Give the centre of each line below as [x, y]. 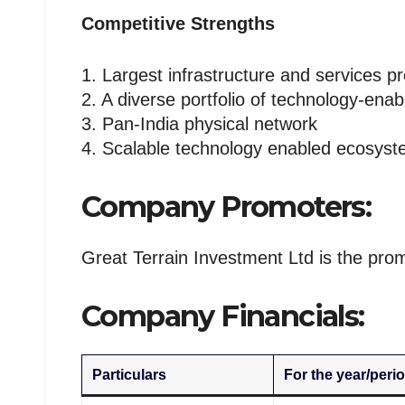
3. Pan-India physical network [199, 124]
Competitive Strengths [178, 24]
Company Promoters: [226, 207]
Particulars [130, 375]
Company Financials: [223, 316]
